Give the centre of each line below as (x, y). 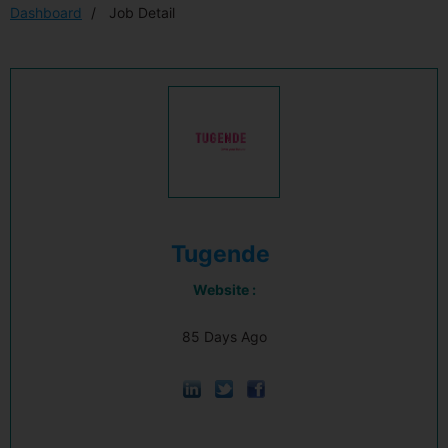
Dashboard (46, 12)
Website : (224, 289)
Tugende (220, 254)
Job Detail (140, 12)
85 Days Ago (224, 336)
